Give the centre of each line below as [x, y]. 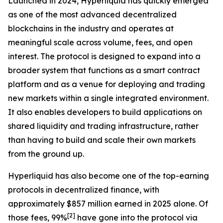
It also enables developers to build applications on [105, 112]
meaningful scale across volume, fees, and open [100, 42]
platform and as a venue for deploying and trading [107, 84]
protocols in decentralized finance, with [84, 190]
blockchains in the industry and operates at [91, 28]
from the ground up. [46, 154]
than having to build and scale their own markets [102, 140]
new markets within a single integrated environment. [108, 98]
